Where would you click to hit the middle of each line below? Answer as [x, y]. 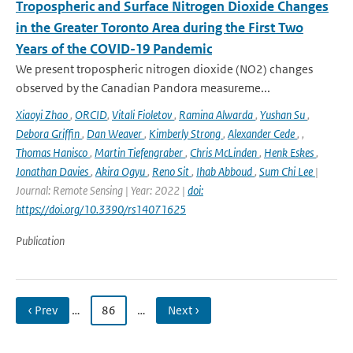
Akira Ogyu [121, 171]
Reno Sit [172, 171]
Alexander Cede [262, 134]
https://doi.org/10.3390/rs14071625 [101, 209]
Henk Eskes [290, 152]
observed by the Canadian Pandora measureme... [143, 88]
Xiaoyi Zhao [43, 115]
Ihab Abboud [225, 171]
